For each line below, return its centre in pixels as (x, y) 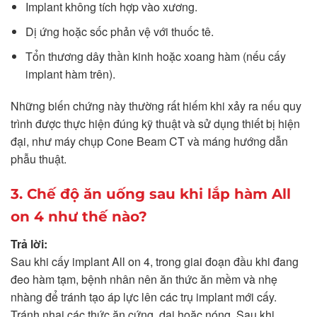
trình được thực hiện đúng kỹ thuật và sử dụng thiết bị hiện (155, 124)
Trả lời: (29, 244)
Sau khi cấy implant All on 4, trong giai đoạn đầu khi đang (155, 262)
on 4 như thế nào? (79, 217)
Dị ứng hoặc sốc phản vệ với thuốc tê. (119, 31)
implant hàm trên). (70, 74)
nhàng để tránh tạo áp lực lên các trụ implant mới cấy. (144, 297)
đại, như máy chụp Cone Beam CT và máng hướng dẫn (149, 142)
